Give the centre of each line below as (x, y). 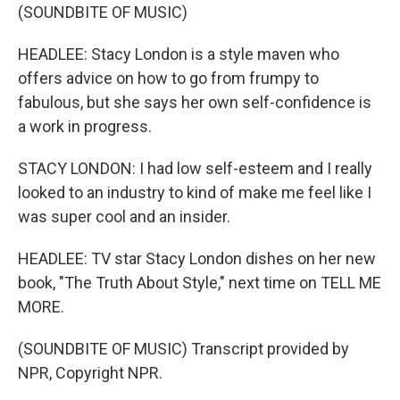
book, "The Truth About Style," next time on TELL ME (200, 283)
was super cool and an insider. (124, 217)
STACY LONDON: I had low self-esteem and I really (195, 168)
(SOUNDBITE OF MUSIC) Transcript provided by (183, 349)
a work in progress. (85, 126)
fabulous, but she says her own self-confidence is (195, 102)
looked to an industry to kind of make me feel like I (195, 192)
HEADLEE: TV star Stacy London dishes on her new (197, 258)
